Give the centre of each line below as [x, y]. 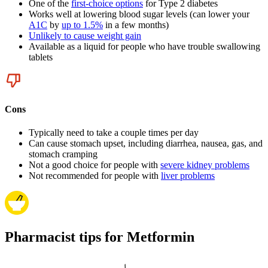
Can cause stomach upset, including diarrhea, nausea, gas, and [146, 144]
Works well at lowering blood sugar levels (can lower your [139, 14]
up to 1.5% [82, 25]
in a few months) [136, 25]
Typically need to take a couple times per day [114, 133]
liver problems [188, 176]
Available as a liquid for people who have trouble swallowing [144, 46]
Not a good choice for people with [95, 165]
